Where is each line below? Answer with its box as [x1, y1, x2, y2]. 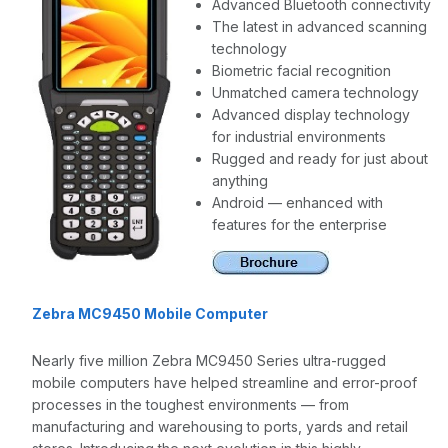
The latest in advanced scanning [212, 18, 427, 35]
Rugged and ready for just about [212, 150, 428, 167]
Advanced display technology [212, 106, 410, 123]
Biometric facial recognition [212, 62, 391, 79]
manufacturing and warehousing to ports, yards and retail [32, 418, 408, 435]
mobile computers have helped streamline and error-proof [32, 374, 417, 391]
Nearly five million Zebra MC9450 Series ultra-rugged [32, 352, 386, 369]
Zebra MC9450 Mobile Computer [32, 304, 268, 322]
